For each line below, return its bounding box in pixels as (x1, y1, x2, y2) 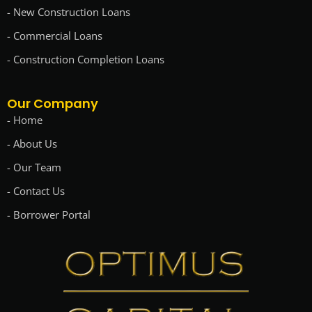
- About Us (7, 136, 57, 150)
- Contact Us (7, 183, 65, 198)
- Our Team (7, 159, 61, 174)
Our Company (7, 94, 98, 112)
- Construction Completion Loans (7, 52, 164, 66)
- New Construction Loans (7, 4, 130, 19)
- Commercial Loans (7, 28, 102, 42)
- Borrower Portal (7, 207, 91, 221)
